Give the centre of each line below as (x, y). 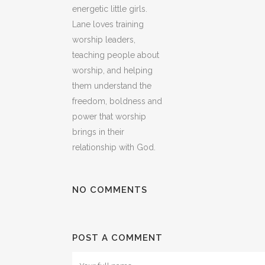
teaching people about (116, 55)
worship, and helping (112, 70)
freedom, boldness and (117, 101)
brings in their (98, 132)
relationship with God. (114, 147)
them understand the (112, 85)
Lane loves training (108, 24)
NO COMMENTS (110, 190)
